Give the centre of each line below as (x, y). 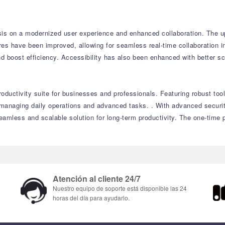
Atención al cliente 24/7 (97, 179)
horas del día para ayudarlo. (91, 198)
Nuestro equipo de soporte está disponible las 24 (120, 188)
